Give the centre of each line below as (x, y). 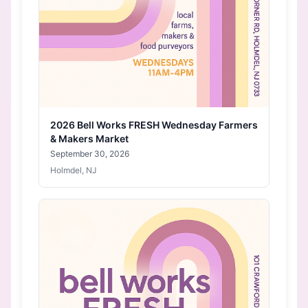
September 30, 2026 (90, 154)
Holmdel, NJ (74, 170)
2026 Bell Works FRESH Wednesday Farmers (154, 125)
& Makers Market (89, 139)
